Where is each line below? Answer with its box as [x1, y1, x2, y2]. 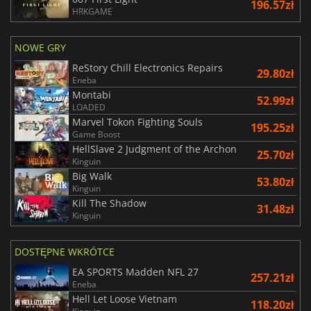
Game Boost [72, 128, 120, 141]
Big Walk [72, 169, 112, 183]
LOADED [72, 101, 106, 114]
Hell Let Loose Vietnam [72, 292, 177, 306]
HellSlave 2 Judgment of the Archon [72, 142, 237, 156]
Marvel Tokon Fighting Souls [72, 115, 203, 129]
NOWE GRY [15, 41, 66, 55]
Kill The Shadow [72, 196, 146, 210]
